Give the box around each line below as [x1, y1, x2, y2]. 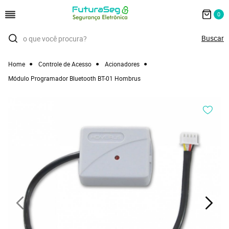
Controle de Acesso [38, 60, 91, 68]
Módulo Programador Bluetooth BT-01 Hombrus [8, 74, 141, 82]
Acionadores [105, 60, 140, 68]
